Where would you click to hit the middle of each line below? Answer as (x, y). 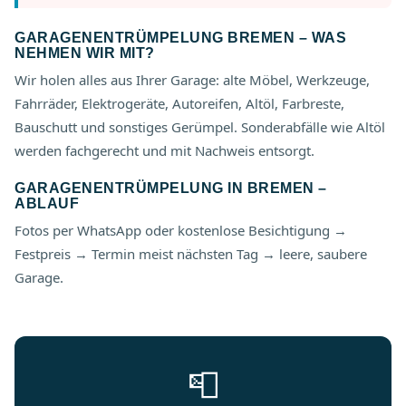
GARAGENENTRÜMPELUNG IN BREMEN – (171, 188)
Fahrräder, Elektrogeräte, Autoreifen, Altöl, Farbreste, (179, 103)
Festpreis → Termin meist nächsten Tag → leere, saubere (191, 254)
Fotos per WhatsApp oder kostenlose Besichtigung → (181, 230)
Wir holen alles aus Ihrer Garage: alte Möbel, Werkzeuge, (192, 80)
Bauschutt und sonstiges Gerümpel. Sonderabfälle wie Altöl (200, 127)
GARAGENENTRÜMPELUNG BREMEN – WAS (180, 38)
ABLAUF (47, 203)
